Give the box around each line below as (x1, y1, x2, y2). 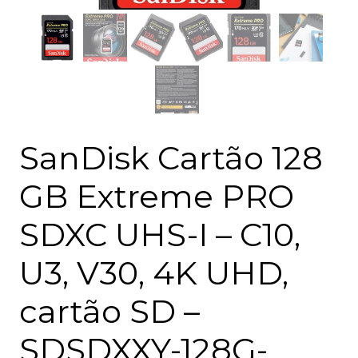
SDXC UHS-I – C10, (19, 214, 300, 254)
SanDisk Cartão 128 (19, 137, 323, 177)
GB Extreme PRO (19, 176, 294, 216)
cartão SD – (19, 291, 200, 331)
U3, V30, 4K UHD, (19, 253, 288, 292)
